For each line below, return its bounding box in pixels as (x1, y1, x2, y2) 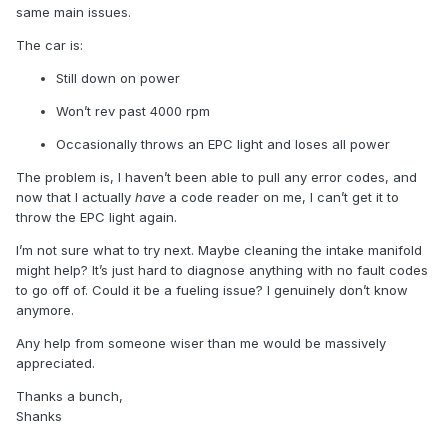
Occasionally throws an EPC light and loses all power (56, 136, 390, 153)
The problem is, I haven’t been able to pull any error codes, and (16, 169, 417, 186)
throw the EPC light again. (16, 209, 177, 226)
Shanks (16, 408, 62, 425)
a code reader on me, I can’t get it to (165, 189, 399, 206)
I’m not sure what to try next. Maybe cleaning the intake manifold (16, 242, 422, 259)
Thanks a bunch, (16, 388, 123, 405)
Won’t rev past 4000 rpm (56, 103, 210, 120)
